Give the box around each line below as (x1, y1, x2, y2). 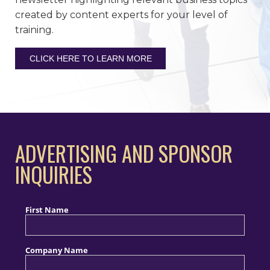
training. (15, 24, 54, 36)
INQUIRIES (15, 159, 92, 190)
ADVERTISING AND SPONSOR (15, 137, 233, 169)
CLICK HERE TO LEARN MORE (29, 53, 152, 63)
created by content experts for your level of (15, 8, 228, 20)
